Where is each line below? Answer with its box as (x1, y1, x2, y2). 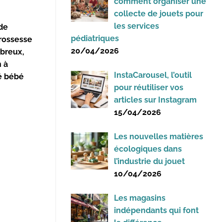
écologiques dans (114, 144, 182, 154)
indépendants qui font (114, 205, 199, 215)
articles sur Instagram (114, 95, 197, 105)
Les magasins (114, 193, 166, 203)
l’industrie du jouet (114, 156, 185, 166)
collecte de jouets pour (114, 8, 203, 18)
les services (114, 21, 159, 31)
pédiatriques (71, 33, 119, 43)
